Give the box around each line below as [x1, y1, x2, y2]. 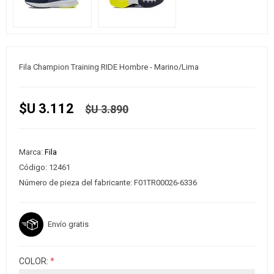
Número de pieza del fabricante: [19, 177, 132, 187]
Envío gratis [48, 219, 89, 229]
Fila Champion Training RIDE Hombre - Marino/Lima [19, 62, 199, 72]
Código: [19, 162, 47, 172]
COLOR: [19, 256, 50, 266]
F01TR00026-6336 [134, 177, 197, 187]
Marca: [19, 147, 43, 157]
